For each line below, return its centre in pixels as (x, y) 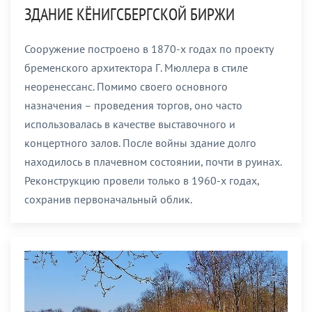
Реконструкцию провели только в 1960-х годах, (142, 180)
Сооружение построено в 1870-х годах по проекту (149, 48)
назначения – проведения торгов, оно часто (133, 105)
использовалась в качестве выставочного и (130, 124)
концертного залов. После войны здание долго (140, 142)
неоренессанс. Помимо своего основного (126, 86)
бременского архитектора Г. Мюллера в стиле (136, 67)
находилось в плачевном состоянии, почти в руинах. (153, 161)
